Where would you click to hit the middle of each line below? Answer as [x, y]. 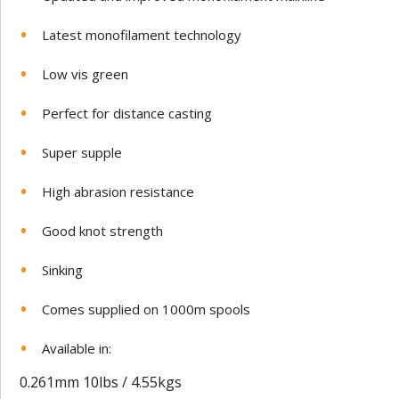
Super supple [82, 152]
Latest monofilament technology [142, 34]
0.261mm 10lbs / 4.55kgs [101, 382]
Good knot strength [103, 230]
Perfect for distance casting [127, 113]
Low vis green [85, 73]
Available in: [77, 348]
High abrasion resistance [118, 191]
